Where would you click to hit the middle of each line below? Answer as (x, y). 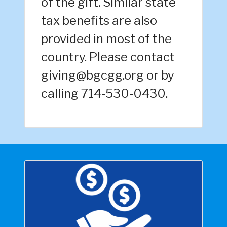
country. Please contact (108, 57)
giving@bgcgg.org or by (108, 75)
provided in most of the (106, 39)
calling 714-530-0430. (104, 94)
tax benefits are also (99, 21)
